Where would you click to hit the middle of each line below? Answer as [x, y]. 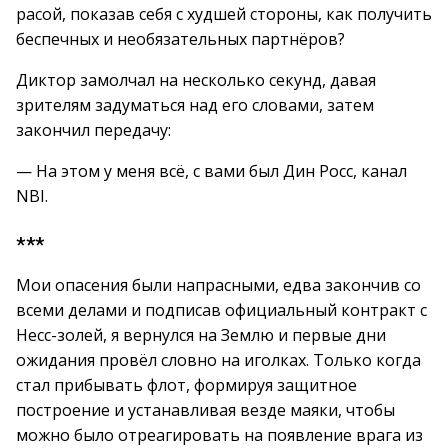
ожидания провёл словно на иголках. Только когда [218, 360]
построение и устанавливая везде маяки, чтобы [205, 410]
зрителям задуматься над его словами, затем [195, 105]
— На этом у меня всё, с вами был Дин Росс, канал [211, 171]
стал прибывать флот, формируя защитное [186, 385]
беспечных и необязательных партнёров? [180, 39]
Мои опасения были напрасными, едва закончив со [218, 285]
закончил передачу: [93, 130]
